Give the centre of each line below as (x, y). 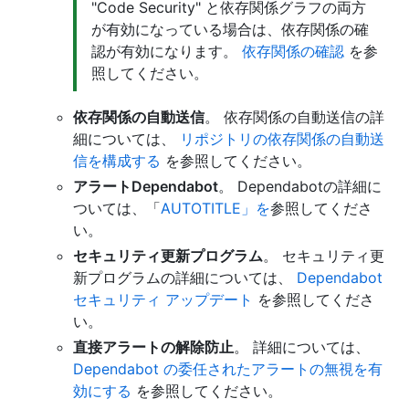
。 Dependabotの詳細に (300, 186)
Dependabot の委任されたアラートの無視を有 (228, 368)
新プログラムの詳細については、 (185, 277)
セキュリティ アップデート (163, 299)
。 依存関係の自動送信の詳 (294, 116)
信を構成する (117, 160)
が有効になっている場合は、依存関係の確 (230, 29)
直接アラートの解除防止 (153, 346)
